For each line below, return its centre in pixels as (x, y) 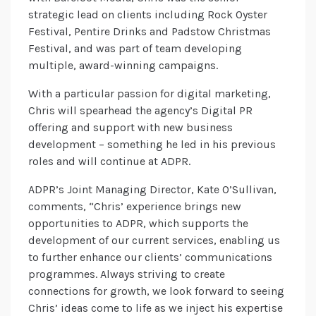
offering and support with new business (130, 128)
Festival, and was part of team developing (135, 49)
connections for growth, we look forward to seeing (156, 291)
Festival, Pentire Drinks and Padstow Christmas (150, 32)
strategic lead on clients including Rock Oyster (148, 15)
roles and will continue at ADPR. (109, 162)
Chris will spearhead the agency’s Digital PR (140, 111)
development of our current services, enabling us (154, 241)
